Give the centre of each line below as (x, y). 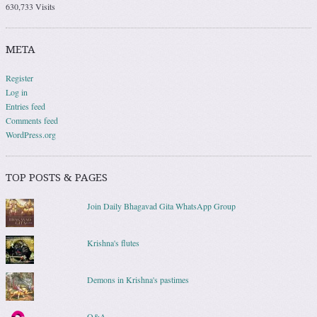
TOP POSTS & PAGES (57, 177)
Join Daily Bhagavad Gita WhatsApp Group (161, 206)
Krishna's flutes (113, 242)
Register (19, 77)
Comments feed (32, 120)
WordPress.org (31, 134)
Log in (17, 92)
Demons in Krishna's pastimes (138, 279)
